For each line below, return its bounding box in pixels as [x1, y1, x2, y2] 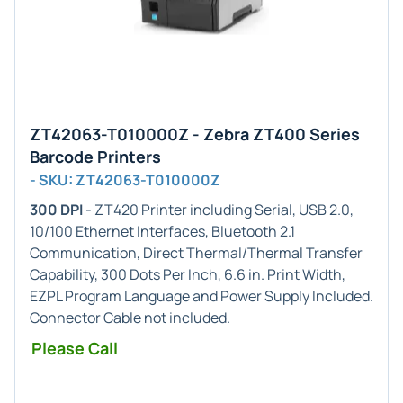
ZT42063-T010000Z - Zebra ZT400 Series [30, 123, 360, 145]
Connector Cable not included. [30, 308, 230, 327]
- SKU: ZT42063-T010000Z [30, 170, 220, 190]
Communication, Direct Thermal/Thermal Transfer [30, 243, 363, 263]
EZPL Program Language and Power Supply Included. [30, 286, 373, 306]
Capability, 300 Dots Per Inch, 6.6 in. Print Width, [30, 264, 345, 284]
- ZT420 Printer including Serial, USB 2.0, [83, 200, 354, 219]
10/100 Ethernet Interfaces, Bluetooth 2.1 [30, 221, 295, 241]
